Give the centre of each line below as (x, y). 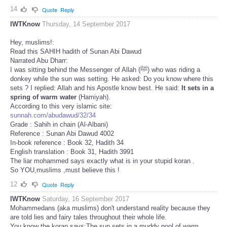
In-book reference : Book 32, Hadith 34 (67, 142)
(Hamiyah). (93, 97)
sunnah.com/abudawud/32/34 (53, 115)
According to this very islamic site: (61, 106)
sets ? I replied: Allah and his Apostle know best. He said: (95, 88)
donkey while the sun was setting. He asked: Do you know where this (112, 79)
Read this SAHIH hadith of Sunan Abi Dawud (76, 51)
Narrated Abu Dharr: (39, 60)
